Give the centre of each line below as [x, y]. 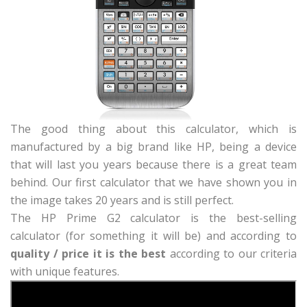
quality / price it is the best [88, 253]
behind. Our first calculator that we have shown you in [153, 182]
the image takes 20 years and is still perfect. [122, 200]
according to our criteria [231, 253]
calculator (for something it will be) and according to [153, 235]
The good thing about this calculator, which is [153, 128]
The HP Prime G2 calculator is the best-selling [153, 218]
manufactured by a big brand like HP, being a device [153, 146]
